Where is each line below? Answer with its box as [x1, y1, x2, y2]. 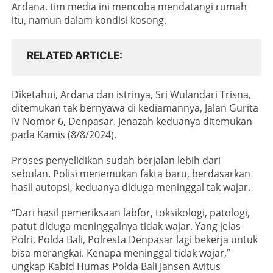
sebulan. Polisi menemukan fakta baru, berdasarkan [12, 167, 251, 181]
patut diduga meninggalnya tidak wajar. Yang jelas [12, 219, 241, 233]
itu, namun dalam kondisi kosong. [12, 13, 167, 27]
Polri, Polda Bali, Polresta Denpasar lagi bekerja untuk [12, 233, 258, 247]
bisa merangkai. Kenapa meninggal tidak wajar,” [12, 246, 231, 260]
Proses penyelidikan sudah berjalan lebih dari [12, 154, 221, 168]
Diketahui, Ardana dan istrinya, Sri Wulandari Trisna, [12, 88, 252, 102]
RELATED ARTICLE [27, 49, 120, 62]
